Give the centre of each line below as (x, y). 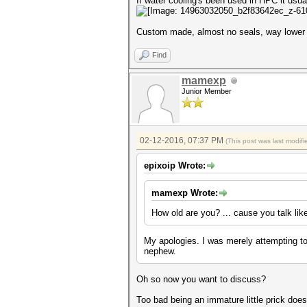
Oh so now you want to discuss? (201, 279)
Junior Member (207, 91)
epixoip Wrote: (175, 165)
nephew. (160, 251)
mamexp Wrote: (185, 193)
